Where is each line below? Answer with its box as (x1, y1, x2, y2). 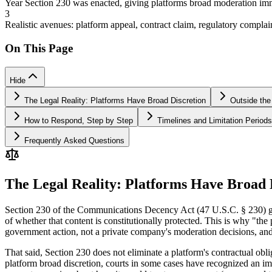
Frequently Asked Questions (24, 135, 124, 145)
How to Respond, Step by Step (24, 115, 133, 125)
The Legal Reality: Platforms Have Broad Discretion (24, 95, 206, 105)
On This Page (5, 41, 73, 55)
